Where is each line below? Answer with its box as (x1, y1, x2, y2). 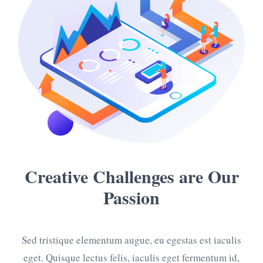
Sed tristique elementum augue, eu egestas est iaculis (22, 232, 241, 247)
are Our (174, 163, 239, 189)
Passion (103, 184, 160, 210)
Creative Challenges (24, 163, 174, 189)
